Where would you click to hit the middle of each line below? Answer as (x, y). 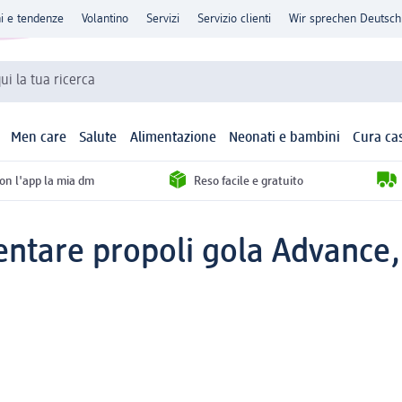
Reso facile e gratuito (249, 181)
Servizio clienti (234, 19)
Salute (98, 139)
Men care (39, 139)
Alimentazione (173, 139)
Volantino (105, 19)
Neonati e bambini (284, 139)
